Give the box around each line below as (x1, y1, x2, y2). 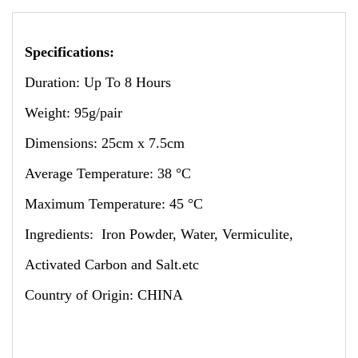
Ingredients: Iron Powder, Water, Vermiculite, (25, 225, 293, 242)
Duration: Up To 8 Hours (25, 74, 171, 90)
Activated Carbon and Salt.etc (25, 256, 199, 272)
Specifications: (25, 43, 118, 60)
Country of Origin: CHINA (25, 286, 183, 303)
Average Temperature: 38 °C (25, 165, 191, 181)
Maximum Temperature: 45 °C (25, 195, 203, 212)
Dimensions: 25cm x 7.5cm (25, 134, 185, 151)
